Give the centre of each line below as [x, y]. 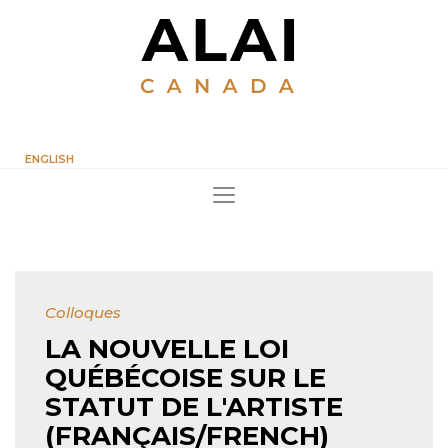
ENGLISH [49, 159]
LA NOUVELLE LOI [167, 349]
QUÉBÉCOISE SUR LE [185, 378]
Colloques [83, 312]
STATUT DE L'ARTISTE [194, 407]
